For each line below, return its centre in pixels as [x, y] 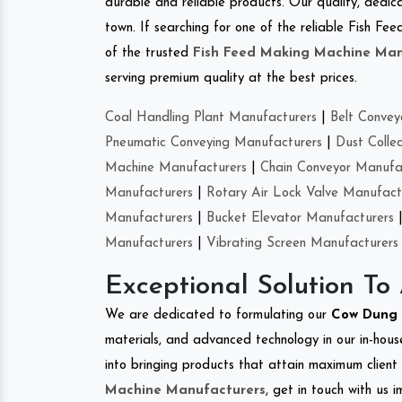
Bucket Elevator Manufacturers [300, 218]
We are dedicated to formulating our [218, 315]
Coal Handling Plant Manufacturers [211, 118]
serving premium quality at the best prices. [231, 78]
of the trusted [149, 53]
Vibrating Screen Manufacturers [302, 243]
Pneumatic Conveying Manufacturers [214, 143]
